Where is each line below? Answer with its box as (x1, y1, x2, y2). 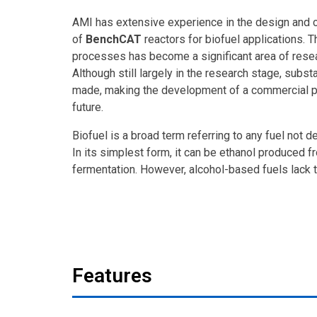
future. (72, 100, 103, 114)
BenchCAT (86, 32, 142, 46)
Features (72, 263, 152, 287)
